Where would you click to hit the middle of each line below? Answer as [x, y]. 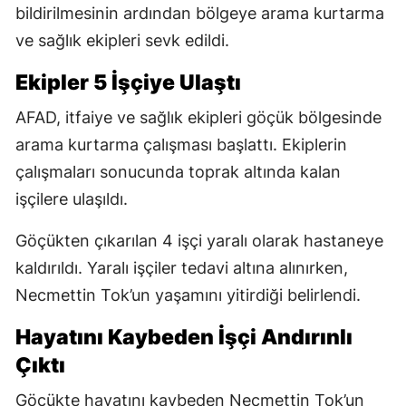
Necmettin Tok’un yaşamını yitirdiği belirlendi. [188, 295]
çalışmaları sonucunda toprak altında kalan [178, 172]
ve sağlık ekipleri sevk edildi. [122, 41]
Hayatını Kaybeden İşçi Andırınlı [184, 338]
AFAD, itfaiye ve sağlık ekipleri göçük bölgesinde [198, 118]
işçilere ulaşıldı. [72, 199]
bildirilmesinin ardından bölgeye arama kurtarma [200, 14]
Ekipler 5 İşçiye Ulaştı [128, 83]
